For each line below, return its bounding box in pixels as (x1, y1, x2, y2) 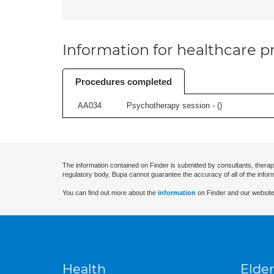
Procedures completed (75, 76, 172, 87)
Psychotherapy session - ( (127, 101, 220, 110)
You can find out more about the (62, 189, 158, 196)
